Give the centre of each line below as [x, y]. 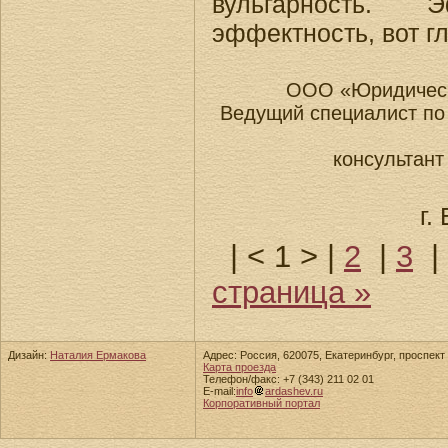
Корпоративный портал [261, 403]
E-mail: [219, 391]
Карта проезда [239, 367]
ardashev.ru [294, 391]
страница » [291, 293]
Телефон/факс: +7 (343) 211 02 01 [288, 379]
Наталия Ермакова [98, 355]
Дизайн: [29, 355]
